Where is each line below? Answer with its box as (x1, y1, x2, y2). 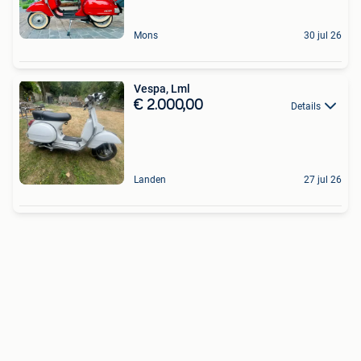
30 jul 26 (304, 29, 342, 41)
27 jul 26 (304, 173, 342, 185)
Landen (134, 173, 166, 185)
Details (291, 100, 321, 112)
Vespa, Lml (134, 81, 190, 95)
